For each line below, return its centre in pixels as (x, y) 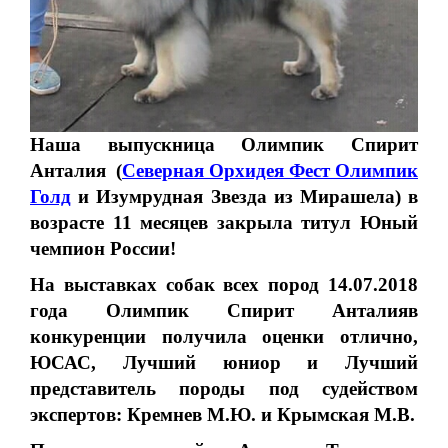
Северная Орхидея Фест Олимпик (270, 171)
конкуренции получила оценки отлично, (224, 337)
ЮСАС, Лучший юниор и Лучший (224, 363)
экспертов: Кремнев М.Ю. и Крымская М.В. (222, 415)
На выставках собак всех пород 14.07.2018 (224, 285)
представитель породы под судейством (224, 389)
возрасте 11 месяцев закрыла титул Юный (224, 223)
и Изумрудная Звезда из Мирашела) (236, 197)
